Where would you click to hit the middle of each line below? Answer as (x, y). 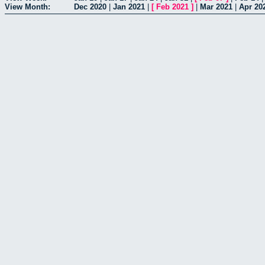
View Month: (28, 7)
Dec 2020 (90, 7)
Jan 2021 (129, 7)
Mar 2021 (216, 7)
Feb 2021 (172, 7)
